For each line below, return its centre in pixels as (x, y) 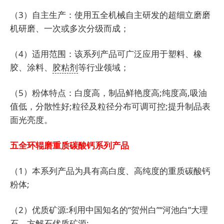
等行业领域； (103, 67)
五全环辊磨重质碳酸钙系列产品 (69, 145)
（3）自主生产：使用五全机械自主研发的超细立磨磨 (110, 15)
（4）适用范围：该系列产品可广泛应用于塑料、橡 (106, 54)
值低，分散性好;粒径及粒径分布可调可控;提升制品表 (110, 106)
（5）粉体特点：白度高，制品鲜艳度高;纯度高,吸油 (108, 93)
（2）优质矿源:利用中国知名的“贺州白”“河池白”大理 (109, 210)
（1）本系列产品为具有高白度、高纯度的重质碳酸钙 (110, 171)
